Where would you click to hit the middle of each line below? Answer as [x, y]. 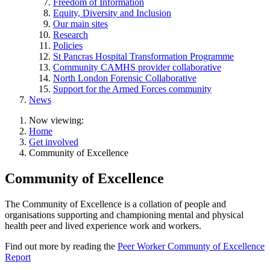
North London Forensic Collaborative [125, 78]
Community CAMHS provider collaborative [137, 67]
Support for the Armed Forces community [132, 89]
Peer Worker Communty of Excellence [191, 246]
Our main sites [80, 24]
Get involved [54, 142]
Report [18, 257]
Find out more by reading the [61, 246]
